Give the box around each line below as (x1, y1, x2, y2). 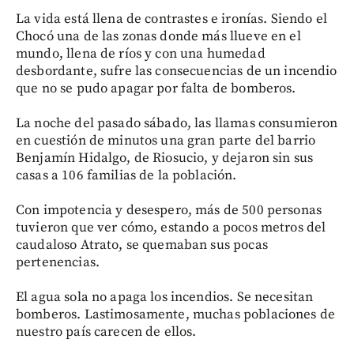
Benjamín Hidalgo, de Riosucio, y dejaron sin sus (16, 149, 314, 167)
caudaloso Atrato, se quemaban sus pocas (16, 236, 268, 254)
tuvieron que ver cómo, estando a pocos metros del (16, 219, 326, 236)
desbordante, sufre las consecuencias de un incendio (16, 62, 337, 80)
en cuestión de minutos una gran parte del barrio (16, 132, 316, 149)
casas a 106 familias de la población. (16, 167, 237, 184)
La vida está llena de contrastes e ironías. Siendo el (16, 10, 327, 28)
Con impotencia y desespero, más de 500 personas (16, 201, 322, 219)
